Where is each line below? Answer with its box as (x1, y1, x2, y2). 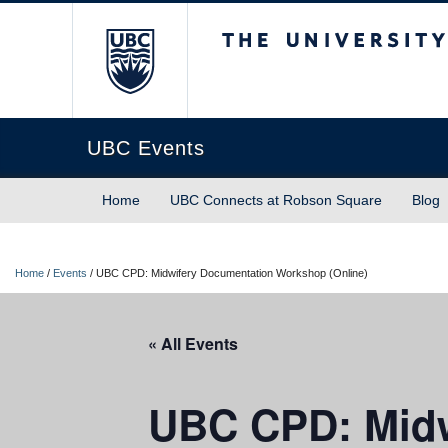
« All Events (148, 332, 238, 355)
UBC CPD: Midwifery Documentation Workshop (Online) (96, 267, 368, 279)
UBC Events (87, 137, 205, 159)
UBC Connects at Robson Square (170, 192, 382, 208)
